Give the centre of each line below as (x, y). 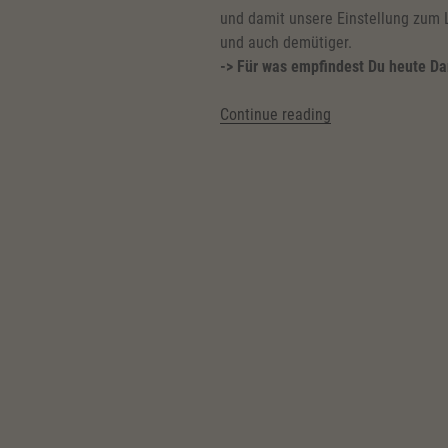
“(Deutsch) (363, 113)
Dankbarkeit (368, 137)
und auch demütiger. (286, 42)
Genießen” (362, 185)
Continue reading (275, 114)
